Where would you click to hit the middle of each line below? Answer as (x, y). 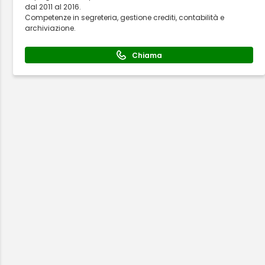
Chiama (147, 55)
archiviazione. (51, 28)
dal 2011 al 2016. (53, 7)
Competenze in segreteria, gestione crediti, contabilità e (125, 17)
